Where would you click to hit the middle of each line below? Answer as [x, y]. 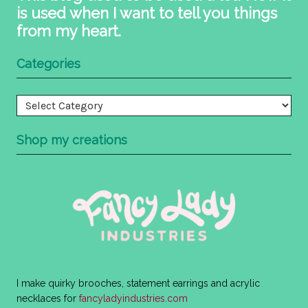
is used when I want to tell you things [147, 13]
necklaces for [48, 299]
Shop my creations [72, 140]
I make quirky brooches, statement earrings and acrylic [138, 284]
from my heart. [69, 31]
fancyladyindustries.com [133, 299]
